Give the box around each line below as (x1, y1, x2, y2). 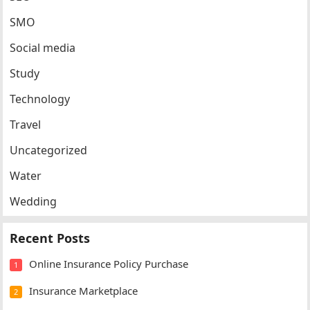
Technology (10, 91, 71, 107)
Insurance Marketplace (29, 284, 138, 298)
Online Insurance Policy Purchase (29, 257, 189, 271)
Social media (10, 40, 76, 55)
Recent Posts (10, 230, 91, 246)
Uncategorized (10, 143, 88, 158)
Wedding (10, 194, 57, 209)
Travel (10, 117, 42, 132)
